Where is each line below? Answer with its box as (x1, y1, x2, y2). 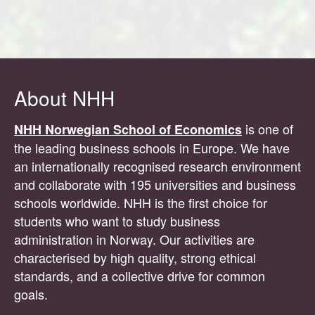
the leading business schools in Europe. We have (14, 139, 290, 157)
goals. (14, 285, 51, 304)
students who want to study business (14, 212, 220, 231)
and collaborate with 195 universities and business (14, 175, 296, 194)
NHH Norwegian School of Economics (14, 120, 242, 139)
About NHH (14, 84, 115, 112)
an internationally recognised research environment (14, 157, 301, 176)
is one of (242, 120, 293, 139)
